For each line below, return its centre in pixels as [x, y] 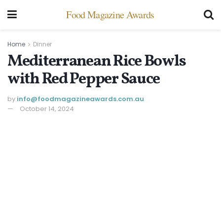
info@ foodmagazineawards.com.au [80, 99]
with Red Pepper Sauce [84, 79]
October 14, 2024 [47, 109]
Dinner [42, 44]
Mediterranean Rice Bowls [97, 61]
